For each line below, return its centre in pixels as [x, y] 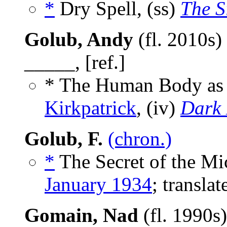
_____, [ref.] [75, 62]
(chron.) [140, 139]
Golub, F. [64, 139]
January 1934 [98, 184]
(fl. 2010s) [178, 40]
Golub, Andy [79, 40]
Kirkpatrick [90, 108]
